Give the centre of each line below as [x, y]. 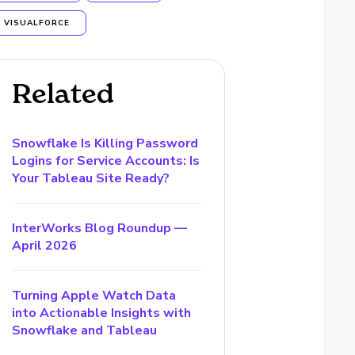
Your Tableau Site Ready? [91, 178]
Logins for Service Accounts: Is [106, 161]
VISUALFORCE [37, 23]
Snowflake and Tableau [85, 330]
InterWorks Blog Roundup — [100, 228]
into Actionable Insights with [102, 313]
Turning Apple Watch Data [94, 296]
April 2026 [45, 246]
